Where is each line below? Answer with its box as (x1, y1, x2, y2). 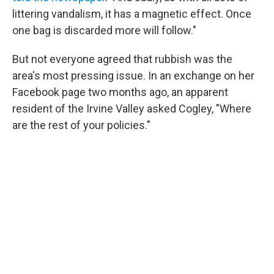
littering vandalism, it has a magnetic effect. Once (12, 7, 251, 20)
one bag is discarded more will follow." (12, 24, 196, 37)
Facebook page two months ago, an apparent (12, 86, 228, 98)
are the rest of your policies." (12, 119, 150, 131)
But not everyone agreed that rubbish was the (12, 53, 232, 65)
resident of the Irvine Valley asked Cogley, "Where (12, 102, 251, 115)
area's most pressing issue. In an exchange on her (12, 69, 254, 82)
